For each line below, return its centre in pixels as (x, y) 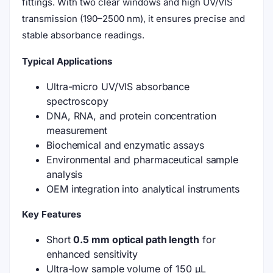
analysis (65, 174)
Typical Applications (67, 61)
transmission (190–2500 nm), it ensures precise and (133, 19)
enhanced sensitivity (92, 254)
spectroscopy (77, 101)
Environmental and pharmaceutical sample (143, 160)
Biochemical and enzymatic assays (125, 145)
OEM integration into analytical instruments (143, 189)
